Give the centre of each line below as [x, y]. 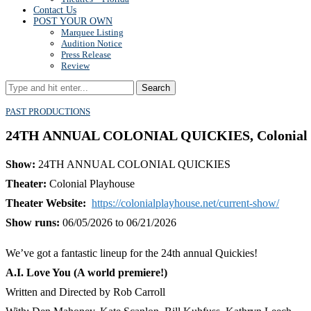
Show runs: [33, 223]
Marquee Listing [92, 32]
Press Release [86, 54]
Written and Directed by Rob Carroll [85, 292]
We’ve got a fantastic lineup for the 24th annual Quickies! [132, 253]
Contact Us [55, 10]
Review [75, 66]
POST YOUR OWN [73, 21]
